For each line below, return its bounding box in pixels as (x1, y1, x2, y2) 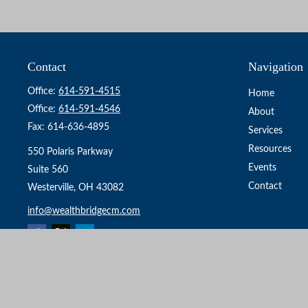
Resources (248, 144, 291, 154)
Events (248, 163, 276, 173)
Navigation (248, 60, 303, 74)
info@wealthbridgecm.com (27, 206, 140, 216)
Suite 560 (27, 165, 68, 175)
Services (248, 126, 283, 135)
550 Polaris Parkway (27, 147, 113, 157)
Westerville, (27, 183, 76, 192)
